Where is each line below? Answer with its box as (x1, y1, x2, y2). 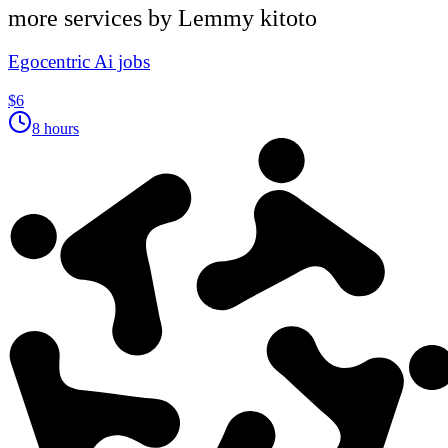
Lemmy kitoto (178, 4, 317, 31)
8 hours (32, 120, 79, 138)
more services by (8, 4, 178, 31)
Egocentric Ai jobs (8, 51, 150, 73)
